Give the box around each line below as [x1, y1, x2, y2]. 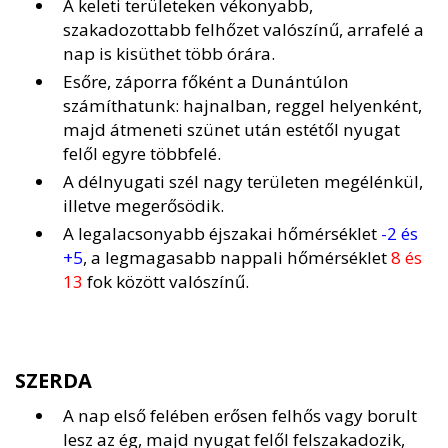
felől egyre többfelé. [63, 142, 221, 166]
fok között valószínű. [83, 270, 249, 294]
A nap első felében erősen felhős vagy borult [63, 404, 417, 428]
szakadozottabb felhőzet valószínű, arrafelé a [63, 18, 424, 42]
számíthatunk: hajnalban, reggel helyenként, [63, 94, 422, 118]
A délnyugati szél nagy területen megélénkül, [63, 170, 423, 194]
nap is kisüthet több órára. [63, 42, 275, 66]
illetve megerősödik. [63, 194, 224, 218]
